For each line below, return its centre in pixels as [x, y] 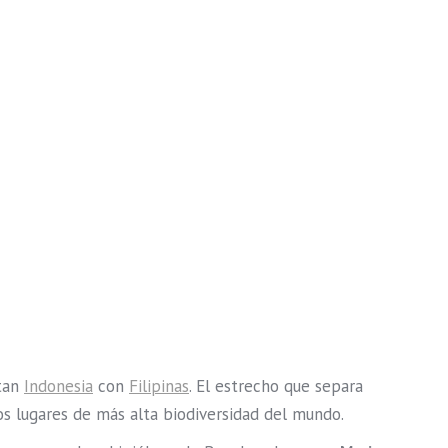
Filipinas [159, 386]
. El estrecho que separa [276, 386]
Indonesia [58, 386]
